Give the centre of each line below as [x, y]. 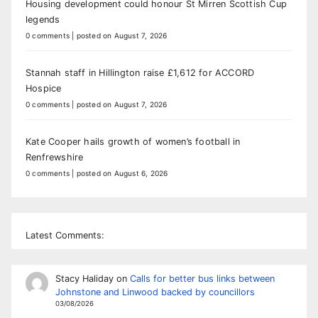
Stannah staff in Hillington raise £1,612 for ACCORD [140, 72]
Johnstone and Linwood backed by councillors [155, 292]
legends [43, 19]
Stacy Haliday [84, 279]
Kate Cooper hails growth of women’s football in [133, 141]
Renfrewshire [55, 157]
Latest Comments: [65, 236]
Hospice [44, 88]
